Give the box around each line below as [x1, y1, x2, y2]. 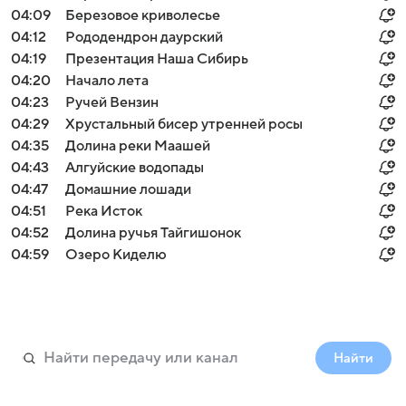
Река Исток [65, 203, 142, 219]
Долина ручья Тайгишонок [65, 225, 241, 241]
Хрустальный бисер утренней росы [65, 116, 303, 132]
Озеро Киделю [65, 246, 167, 263]
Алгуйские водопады [65, 159, 204, 176]
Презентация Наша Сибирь [65, 51, 248, 67]
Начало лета [65, 72, 149, 89]
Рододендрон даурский [65, 29, 223, 45]
